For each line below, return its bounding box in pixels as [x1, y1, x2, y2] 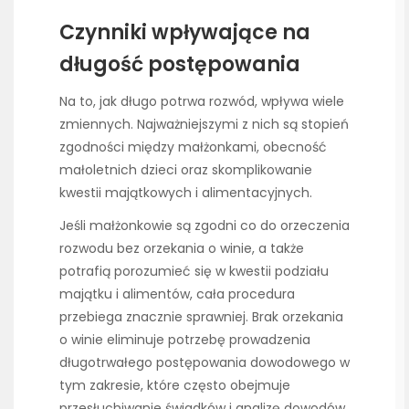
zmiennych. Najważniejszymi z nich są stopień [59, 115, 349, 134]
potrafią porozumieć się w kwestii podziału [59, 262, 329, 281]
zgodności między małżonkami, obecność [59, 138, 327, 157]
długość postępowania [59, 49, 300, 79]
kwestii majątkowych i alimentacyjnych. [59, 184, 312, 203]
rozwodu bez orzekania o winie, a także [59, 239, 304, 258]
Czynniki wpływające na [59, 17, 310, 47]
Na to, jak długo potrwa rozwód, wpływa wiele [59, 92, 344, 111]
